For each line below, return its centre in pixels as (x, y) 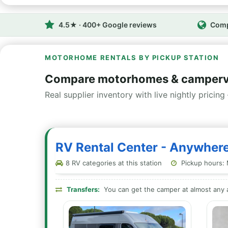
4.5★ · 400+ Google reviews (108, 25)
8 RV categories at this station (113, 163)
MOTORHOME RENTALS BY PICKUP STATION (132, 58)
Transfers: (83, 189)
